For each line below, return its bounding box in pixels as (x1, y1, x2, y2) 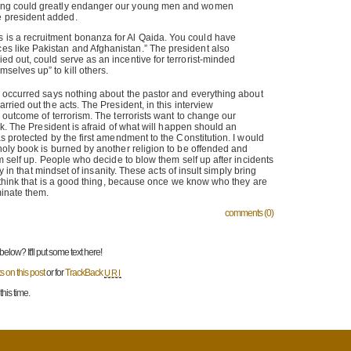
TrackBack (65, 266, 105, 278)
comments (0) (225, 208, 273, 219)
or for (45, 266, 66, 278)
